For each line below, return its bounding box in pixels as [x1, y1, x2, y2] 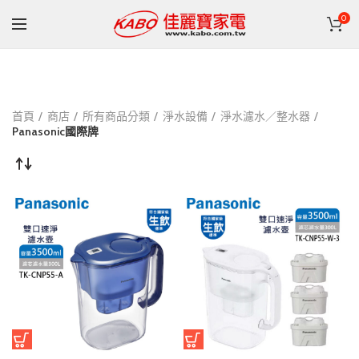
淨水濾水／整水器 [220, 109, 310, 123]
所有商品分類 [83, 109, 150, 123]
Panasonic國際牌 [12, 124, 99, 139]
